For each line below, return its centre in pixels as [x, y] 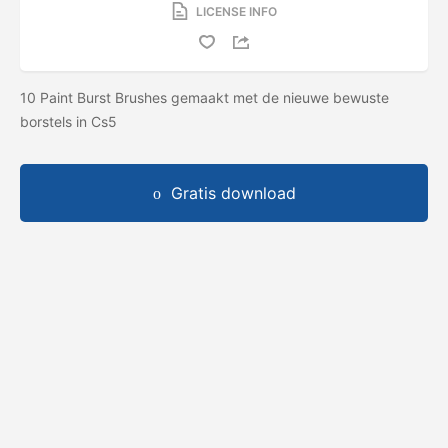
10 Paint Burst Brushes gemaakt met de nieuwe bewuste [204, 97]
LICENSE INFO [236, 11]
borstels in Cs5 [70, 121]
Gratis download [233, 192]
